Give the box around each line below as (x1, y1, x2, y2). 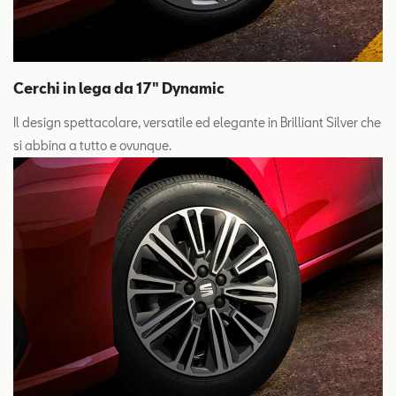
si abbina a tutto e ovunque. (13, 137, 171, 153)
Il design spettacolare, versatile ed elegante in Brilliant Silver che (13, 114, 381, 130)
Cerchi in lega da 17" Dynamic (13, 79, 225, 96)
